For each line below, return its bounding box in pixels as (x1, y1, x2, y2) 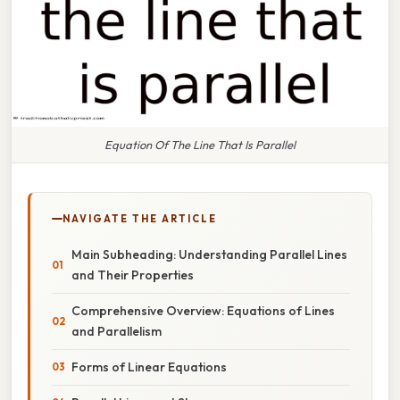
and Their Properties (71, 266, 194, 283)
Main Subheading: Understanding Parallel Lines (71, 246, 347, 262)
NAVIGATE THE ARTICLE (62, 212, 217, 225)
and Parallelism (71, 322, 162, 339)
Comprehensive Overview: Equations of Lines (71, 302, 335, 319)
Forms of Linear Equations (71, 358, 227, 375)
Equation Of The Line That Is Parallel (104, 137, 296, 152)
